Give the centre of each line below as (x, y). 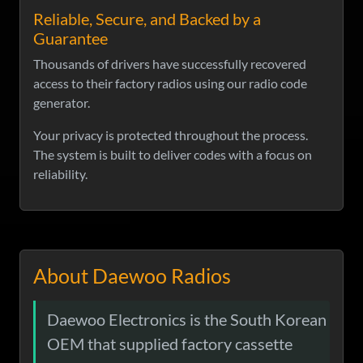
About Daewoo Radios (132, 276)
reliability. (60, 174)
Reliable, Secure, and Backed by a (147, 19)
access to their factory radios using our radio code (170, 83)
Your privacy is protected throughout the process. (171, 135)
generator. (62, 103)
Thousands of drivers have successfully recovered (170, 64)
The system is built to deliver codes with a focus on (173, 155)
